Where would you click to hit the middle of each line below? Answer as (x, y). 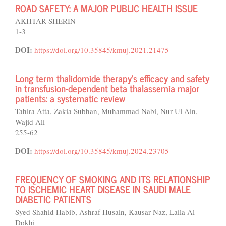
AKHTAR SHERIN (45, 21)
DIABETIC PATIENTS (53, 199)
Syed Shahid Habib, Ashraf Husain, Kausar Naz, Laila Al (105, 212)
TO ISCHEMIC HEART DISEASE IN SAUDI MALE (103, 189)
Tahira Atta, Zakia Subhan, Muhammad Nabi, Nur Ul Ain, (106, 111)
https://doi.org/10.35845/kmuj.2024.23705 (102, 151)
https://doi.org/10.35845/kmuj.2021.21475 (102, 50)
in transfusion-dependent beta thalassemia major (107, 88)
